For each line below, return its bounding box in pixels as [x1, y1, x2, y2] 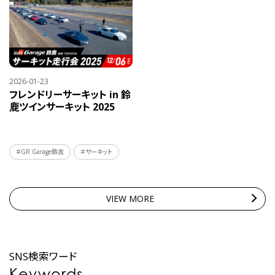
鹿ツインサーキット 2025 [9, 99, 115, 114]
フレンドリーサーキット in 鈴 [9, 87, 131, 101]
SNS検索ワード [9, 249, 77, 263]
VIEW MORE [106, 192, 154, 204]
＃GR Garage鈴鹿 [16, 147, 64, 156]
